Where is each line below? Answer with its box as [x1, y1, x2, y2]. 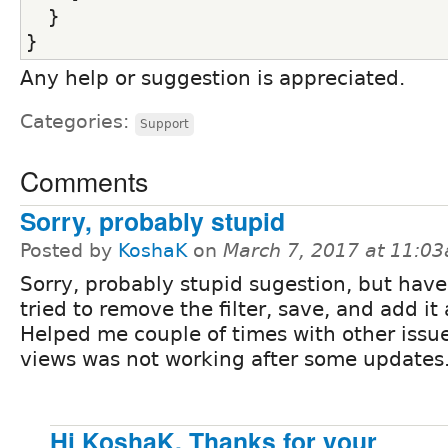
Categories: [20, 111, 135, 133]
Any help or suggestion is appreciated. [20, 66, 405, 91]
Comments [20, 161, 148, 201]
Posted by [20, 240, 118, 262]
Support [140, 117, 189, 132]
